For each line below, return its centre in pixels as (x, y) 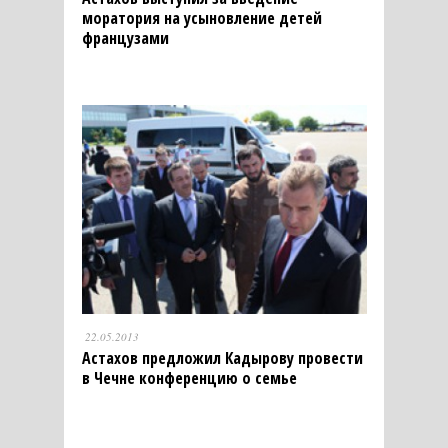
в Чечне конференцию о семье (189, 377)
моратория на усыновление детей (201, 17)
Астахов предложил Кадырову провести (222, 357)
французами (125, 37)
